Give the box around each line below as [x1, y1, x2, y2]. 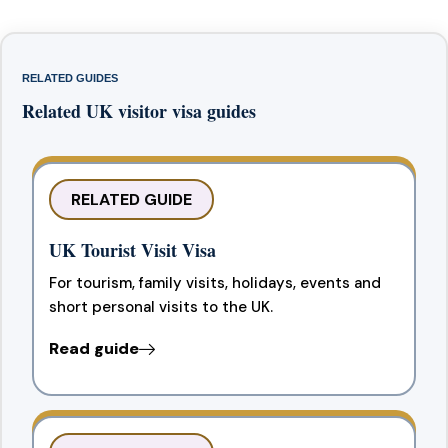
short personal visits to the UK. [49, 296, 273, 317]
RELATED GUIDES [22, 71, 118, 84]
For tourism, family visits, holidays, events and [49, 272, 381, 293]
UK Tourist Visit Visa [49, 236, 216, 263]
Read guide [49, 337, 139, 359]
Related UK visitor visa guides [22, 97, 256, 124]
